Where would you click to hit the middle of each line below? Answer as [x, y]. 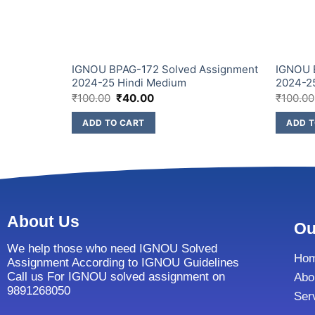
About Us [43, 221]
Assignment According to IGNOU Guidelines [123, 262]
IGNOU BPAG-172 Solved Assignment [165, 70]
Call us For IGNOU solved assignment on [116, 276]
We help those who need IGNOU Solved [112, 248]
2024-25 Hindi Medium [129, 83]
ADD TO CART [114, 122]
